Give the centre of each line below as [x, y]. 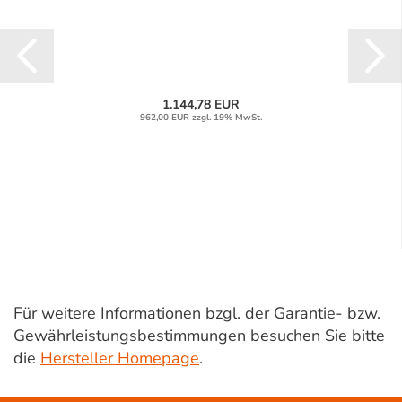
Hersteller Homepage [120, 358]
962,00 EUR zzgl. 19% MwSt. [201, 118]
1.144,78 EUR [201, 105]
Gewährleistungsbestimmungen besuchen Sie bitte [199, 336]
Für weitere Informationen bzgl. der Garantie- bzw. [197, 314]
